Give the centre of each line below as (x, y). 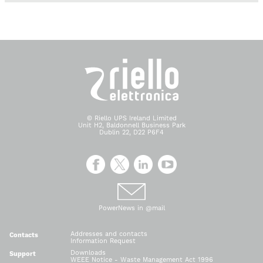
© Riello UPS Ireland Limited (131, 118)
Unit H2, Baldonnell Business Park (131, 125)
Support (23, 254)
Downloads (88, 252)
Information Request (103, 241)
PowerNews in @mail (131, 208)
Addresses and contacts (109, 234)
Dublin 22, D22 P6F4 (131, 132)
